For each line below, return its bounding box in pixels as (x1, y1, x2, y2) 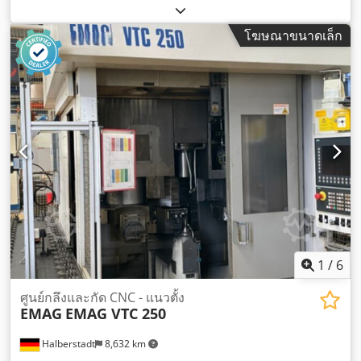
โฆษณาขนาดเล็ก (244, 26, 342, 44)
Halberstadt (39, 337, 95, 351)
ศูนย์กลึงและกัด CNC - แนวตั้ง (20, 288, 185, 307)
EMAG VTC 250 (65, 304, 166, 324)
